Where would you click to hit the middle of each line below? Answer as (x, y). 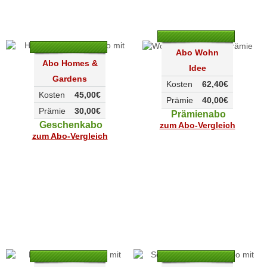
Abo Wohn (197, 52)
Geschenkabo (71, 125)
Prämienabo (198, 114)
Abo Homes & (70, 63)
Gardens (70, 79)
